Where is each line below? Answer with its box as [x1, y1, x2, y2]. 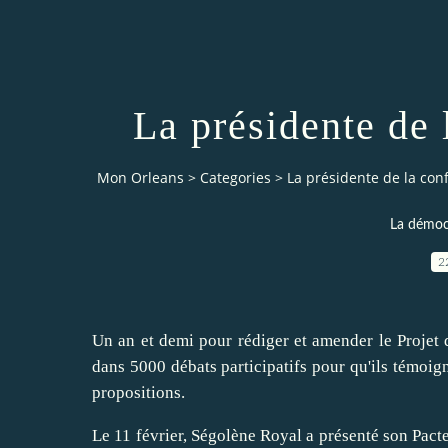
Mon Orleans [97, 168, 184, 188]
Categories [200, 168, 271, 188]
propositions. [92, 382, 185, 402]
